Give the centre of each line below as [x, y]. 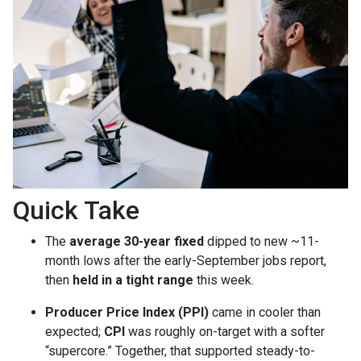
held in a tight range [133, 280]
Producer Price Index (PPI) [127, 312]
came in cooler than [265, 312]
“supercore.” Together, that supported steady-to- [180, 351]
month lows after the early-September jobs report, [186, 261]
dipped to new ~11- [261, 241]
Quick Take [76, 210]
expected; [75, 332]
